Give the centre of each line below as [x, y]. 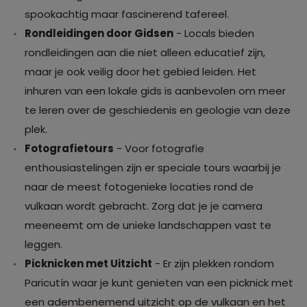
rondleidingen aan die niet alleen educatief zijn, [145, 53]
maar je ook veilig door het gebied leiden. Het [140, 72]
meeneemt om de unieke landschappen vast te [148, 225]
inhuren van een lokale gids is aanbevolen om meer [155, 91]
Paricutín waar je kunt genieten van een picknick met [159, 283]
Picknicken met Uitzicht [88, 264]
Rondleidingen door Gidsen [99, 34]
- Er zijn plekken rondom [213, 264]
